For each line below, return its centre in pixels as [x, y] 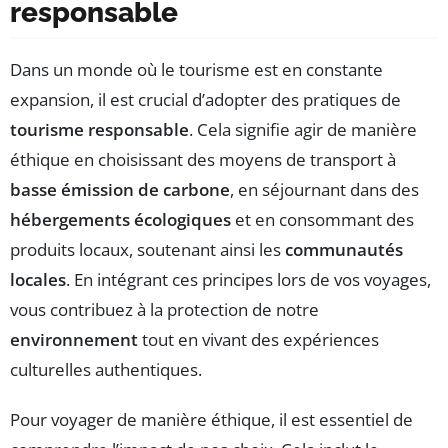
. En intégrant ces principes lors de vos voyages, [248, 279]
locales [38, 279]
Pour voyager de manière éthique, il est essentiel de [211, 419]
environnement [74, 339]
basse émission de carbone [120, 189]
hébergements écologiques [120, 219]
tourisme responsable [99, 129]
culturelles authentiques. [106, 369]
